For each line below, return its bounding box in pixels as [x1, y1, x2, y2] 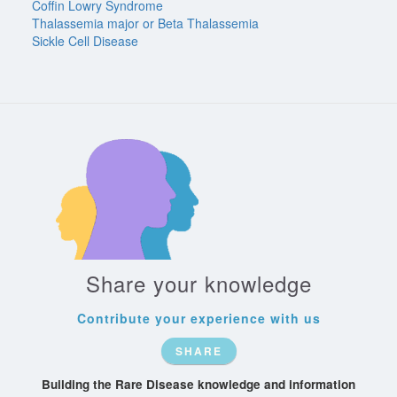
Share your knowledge [85, 268, 312, 300]
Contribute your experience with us [76, 309, 321, 328]
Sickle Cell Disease [32, 32, 138, 50]
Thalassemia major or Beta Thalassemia [32, 14, 259, 32]
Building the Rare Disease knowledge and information [42, 376, 355, 393]
